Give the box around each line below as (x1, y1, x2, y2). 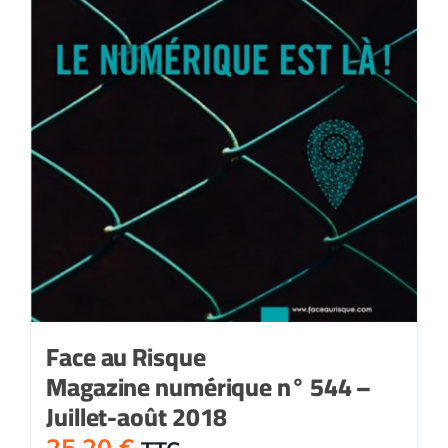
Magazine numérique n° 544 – (46, 362, 372, 410)
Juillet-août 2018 (46, 392, 228, 440)
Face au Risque (46, 332, 206, 380)
